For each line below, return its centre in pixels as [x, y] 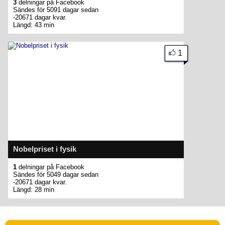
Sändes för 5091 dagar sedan [56, 10]
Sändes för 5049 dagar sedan [56, 175]
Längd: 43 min [34, 25]
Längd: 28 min [34, 190]
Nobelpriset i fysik [45, 149]
